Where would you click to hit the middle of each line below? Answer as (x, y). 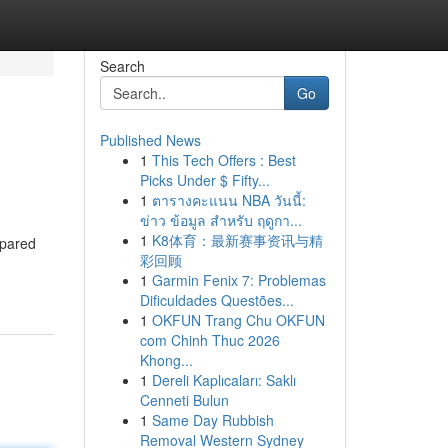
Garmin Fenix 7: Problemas (238, 280)
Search (122, 66)
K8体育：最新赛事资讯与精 (237, 240)
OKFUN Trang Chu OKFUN (238, 320)
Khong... (166, 360)
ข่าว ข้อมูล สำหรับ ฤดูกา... (220, 220)
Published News (150, 140)
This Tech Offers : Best (223, 160)
